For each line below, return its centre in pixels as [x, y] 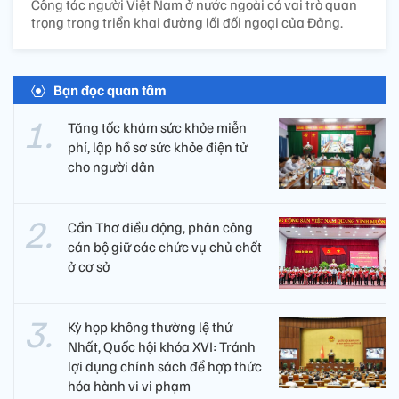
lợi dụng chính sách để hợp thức [165, 366]
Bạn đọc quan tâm [110, 90]
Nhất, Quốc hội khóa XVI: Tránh [162, 346]
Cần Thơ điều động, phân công [160, 227]
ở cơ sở [89, 266]
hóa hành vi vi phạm [129, 385]
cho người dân [111, 166]
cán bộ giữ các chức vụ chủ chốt [165, 246]
